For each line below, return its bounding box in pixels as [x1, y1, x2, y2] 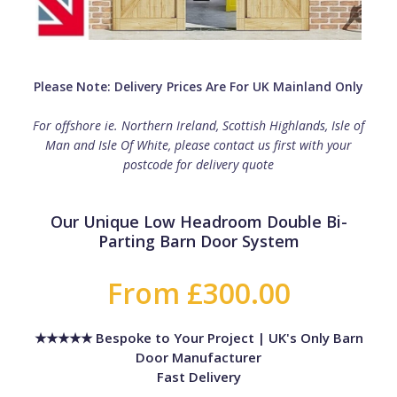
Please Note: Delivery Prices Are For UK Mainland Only [34, 77, 363, 95]
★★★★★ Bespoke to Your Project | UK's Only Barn [34, 328, 363, 346]
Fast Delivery [156, 367, 241, 385]
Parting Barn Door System [97, 230, 300, 252]
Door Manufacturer [136, 347, 261, 366]
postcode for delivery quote [123, 155, 274, 173]
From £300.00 [106, 273, 291, 312]
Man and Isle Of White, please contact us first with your [45, 136, 352, 153]
